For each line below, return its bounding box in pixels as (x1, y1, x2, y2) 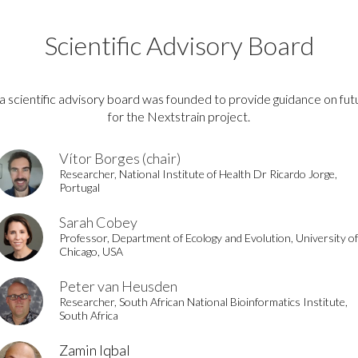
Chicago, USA (59, 245, 123, 258)
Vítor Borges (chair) (59, 149, 181, 167)
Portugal (59, 181, 100, 194)
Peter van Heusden (59, 277, 177, 295)
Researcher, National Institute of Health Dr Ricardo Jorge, (59, 167, 337, 181)
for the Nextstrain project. (108, 109, 250, 124)
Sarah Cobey (59, 213, 137, 231)
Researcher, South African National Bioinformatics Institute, (59, 295, 348, 308)
